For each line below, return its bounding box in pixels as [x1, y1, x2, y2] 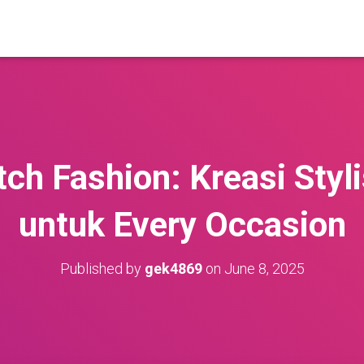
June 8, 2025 [223, 260, 305, 277]
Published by [59, 260, 145, 277]
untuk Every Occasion [18, 205, 346, 245]
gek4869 [144, 260, 202, 277]
